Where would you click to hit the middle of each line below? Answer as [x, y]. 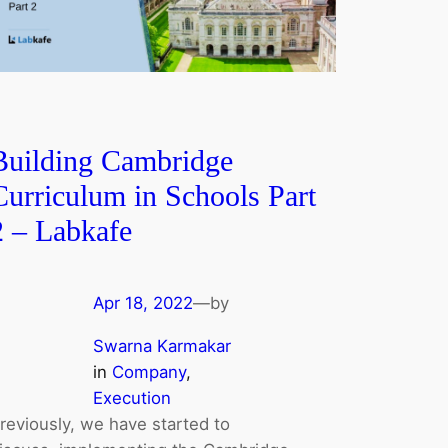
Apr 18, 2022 [143, 303]
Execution [132, 398]
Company [149, 372]
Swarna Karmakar [162, 346]
